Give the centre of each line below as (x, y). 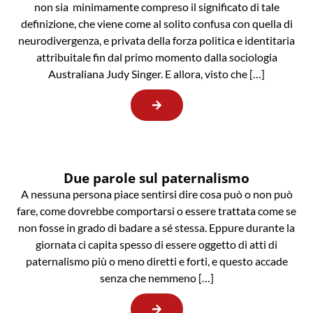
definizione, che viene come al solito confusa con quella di (156, 24)
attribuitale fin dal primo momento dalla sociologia (156, 57)
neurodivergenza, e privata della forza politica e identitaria (156, 41)
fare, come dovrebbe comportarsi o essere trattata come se (156, 211)
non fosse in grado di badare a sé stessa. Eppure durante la (156, 228)
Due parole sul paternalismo (156, 178)
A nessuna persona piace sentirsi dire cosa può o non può (156, 194)
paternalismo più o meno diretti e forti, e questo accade (156, 261)
